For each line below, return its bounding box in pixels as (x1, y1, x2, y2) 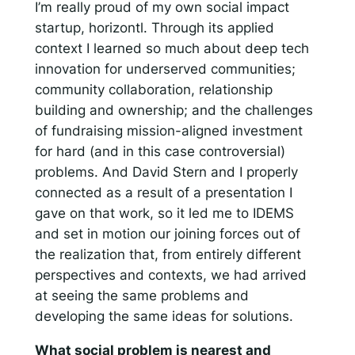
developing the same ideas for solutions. (34, 308, 293, 325)
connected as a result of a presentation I (34, 185, 292, 201)
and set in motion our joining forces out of (34, 226, 300, 242)
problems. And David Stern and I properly (34, 164, 298, 181)
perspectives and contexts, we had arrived (34, 267, 307, 284)
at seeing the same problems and (34, 288, 249, 304)
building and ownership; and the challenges (34, 102, 313, 119)
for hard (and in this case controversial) (34, 143, 285, 160)
